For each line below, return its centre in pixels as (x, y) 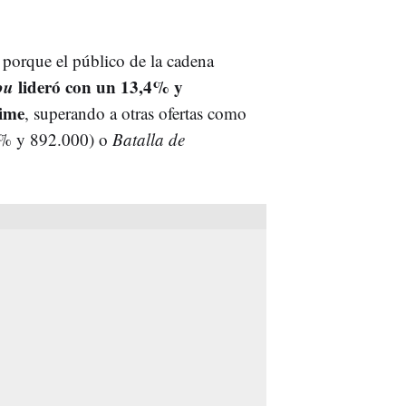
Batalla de (149, 139)
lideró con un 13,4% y (98, 86)
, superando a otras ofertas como (135, 112)
